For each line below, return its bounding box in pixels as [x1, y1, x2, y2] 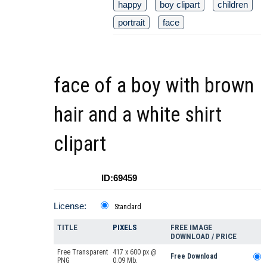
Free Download [170, 252, 218, 261]
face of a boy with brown [54, 73, 254, 98]
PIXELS [113, 223, 137, 232]
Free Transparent [57, 248, 108, 257]
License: [54, 201, 86, 212]
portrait [118, 17, 145, 28]
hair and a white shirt [54, 103, 222, 128]
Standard [114, 203, 141, 212]
